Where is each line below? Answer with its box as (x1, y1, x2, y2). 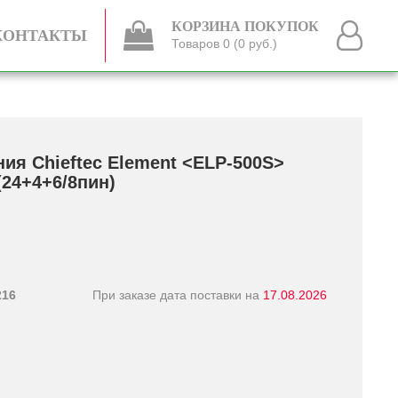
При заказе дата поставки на (92, 287, 263, 302)
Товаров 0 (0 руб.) (171, 36, 277, 51)
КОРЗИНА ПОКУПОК (171, 19, 319, 34)
